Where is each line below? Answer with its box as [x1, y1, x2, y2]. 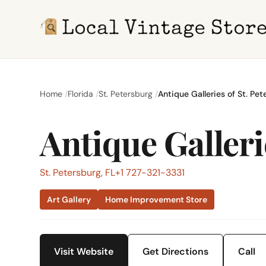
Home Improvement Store [105, 194, 208, 205]
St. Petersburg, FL [40, 166, 116, 179]
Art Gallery [47, 194, 91, 205]
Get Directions [142, 245, 209, 258]
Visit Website [54, 245, 114, 258]
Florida [68, 88, 94, 99]
